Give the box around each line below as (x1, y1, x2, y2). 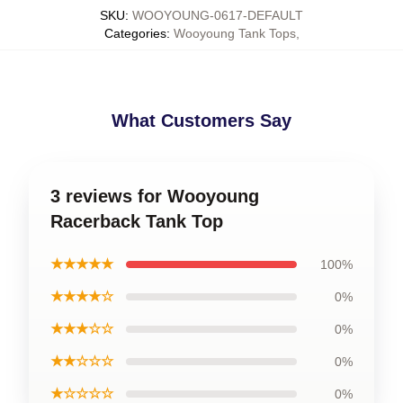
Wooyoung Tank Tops (173, 25, 296, 40)
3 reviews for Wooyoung (50, 185, 259, 206)
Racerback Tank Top (50, 210, 223, 231)
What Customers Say (112, 110, 291, 130)
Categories (103, 25, 166, 40)
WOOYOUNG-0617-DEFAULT (132, 7, 303, 22)
